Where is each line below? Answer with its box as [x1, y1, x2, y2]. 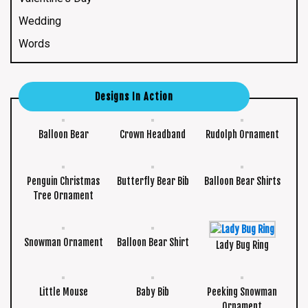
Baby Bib [136, 285, 170, 298]
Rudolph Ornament [205, 128, 279, 140]
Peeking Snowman [207, 285, 278, 298]
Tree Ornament [33, 189, 93, 201]
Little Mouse [38, 285, 88, 298]
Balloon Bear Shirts [203, 175, 280, 187]
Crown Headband [120, 128, 186, 140]
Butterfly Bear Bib [116, 175, 189, 187]
